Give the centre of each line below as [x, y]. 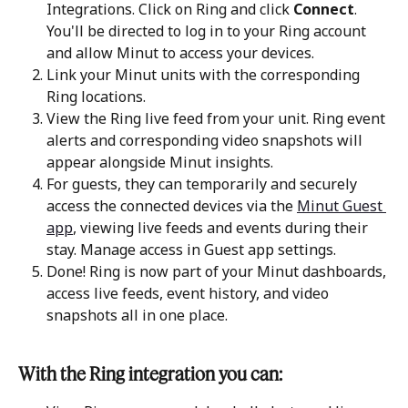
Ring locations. [96, 96]
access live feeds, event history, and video [189, 293]
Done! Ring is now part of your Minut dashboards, [218, 271]
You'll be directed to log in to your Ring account [208, 31]
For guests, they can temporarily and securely [204, 184]
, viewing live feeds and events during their [222, 227]
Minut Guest [342, 205]
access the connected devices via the [172, 205]
